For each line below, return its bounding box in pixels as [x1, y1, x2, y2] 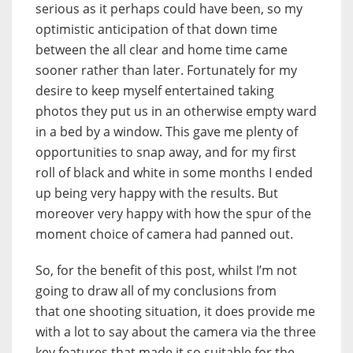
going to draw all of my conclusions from [35, 281, 277, 299]
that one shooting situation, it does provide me [35, 302, 315, 320]
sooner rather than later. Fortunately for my [35, 61, 297, 79]
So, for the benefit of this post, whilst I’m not [35, 261, 297, 279]
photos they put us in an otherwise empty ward [35, 102, 317, 120]
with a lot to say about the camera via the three [35, 322, 316, 340]
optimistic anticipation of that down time [35, 20, 277, 38]
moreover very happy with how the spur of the [35, 204, 311, 222]
